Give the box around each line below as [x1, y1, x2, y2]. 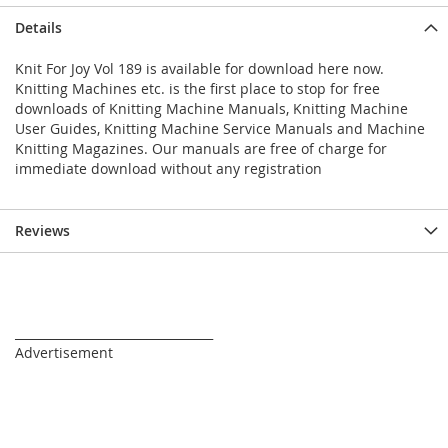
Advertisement [15, 343, 113, 363]
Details [15, 18, 62, 38]
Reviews [15, 221, 70, 241]
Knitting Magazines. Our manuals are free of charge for [15, 139, 387, 159]
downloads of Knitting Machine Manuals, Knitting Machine [15, 99, 408, 119]
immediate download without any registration [15, 159, 322, 179]
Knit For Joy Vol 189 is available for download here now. [15, 59, 384, 79]
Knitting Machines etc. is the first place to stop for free [15, 79, 380, 99]
